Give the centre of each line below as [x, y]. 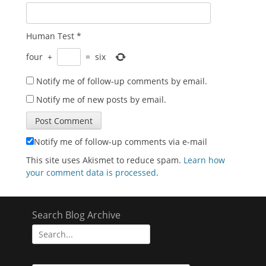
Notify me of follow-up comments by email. [122, 81]
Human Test [50, 36]
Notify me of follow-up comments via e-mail [121, 141]
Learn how [204, 160]
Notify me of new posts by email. [101, 99]
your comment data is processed [91, 172]
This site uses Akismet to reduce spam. [105, 160]
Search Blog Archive [76, 215]
